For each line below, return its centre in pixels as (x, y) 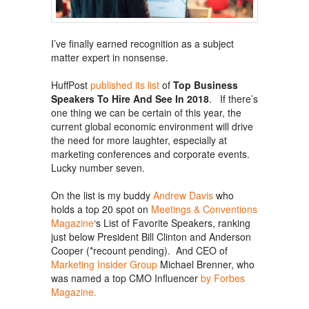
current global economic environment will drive (152, 127)
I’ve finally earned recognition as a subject (142, 44)
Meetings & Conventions (204, 209)
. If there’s (233, 99)
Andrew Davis (183, 196)
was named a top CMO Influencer (126, 278)
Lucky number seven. (98, 168)
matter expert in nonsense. (110, 58)
